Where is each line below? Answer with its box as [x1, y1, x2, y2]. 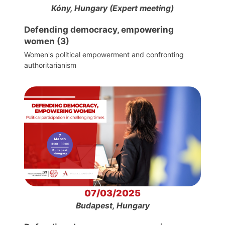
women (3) [24, 36, 69, 47]
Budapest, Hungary [75, 201, 150, 211]
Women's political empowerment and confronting [24, 50, 184, 59]
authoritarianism [24, 61, 76, 70]
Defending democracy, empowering [24, 25, 174, 35]
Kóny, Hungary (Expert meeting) [51, 4, 174, 14]
